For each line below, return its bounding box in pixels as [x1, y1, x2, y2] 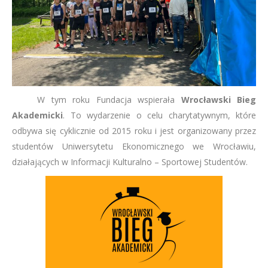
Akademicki [12, 109, 63, 121]
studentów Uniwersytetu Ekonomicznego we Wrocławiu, [12, 141, 256, 152]
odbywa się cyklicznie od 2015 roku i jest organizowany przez [12, 125, 256, 136]
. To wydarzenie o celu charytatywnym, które [63, 109, 256, 121]
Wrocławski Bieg [181, 94, 256, 105]
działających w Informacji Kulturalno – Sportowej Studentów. [12, 156, 248, 167]
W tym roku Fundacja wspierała [12, 94, 181, 105]
